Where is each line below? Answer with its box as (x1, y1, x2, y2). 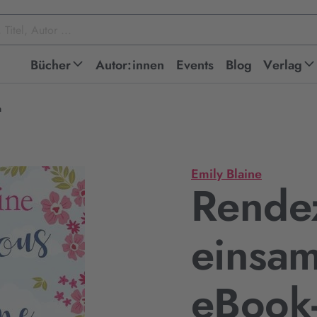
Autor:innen (95, 56, 165, 74)
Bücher (30, 56, 71, 74)
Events (175, 56, 214, 74)
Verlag (263, 56, 303, 74)
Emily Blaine (191, 165, 262, 183)
